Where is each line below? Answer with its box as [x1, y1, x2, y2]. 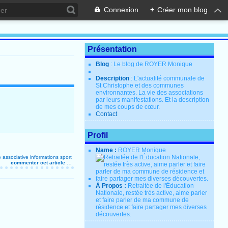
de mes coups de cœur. [96, 103, 160, 110]
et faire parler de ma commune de [96, 196, 189, 204]
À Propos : [96, 182, 128, 189]
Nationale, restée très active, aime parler [96, 189, 208, 196]
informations [30, 154, 59, 160]
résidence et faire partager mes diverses [96, 204, 207, 211]
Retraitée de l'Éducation [128, 182, 194, 189]
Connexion [104, 6, 138, 14]
